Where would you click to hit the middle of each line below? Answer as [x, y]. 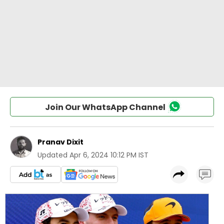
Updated [52, 155]
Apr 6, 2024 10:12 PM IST [109, 155]
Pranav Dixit [60, 142]
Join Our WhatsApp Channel [105, 107]
